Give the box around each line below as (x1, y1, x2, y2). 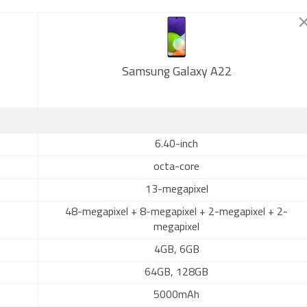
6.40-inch (155, 139, 198, 150)
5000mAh (153, 290, 199, 301)
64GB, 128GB (145, 267, 208, 278)
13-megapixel (145, 184, 208, 195)
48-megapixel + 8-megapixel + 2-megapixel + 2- (65, 207, 288, 218)
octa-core (153, 162, 199, 173)
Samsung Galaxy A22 (121, 66, 232, 79)
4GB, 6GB (153, 245, 199, 256)
